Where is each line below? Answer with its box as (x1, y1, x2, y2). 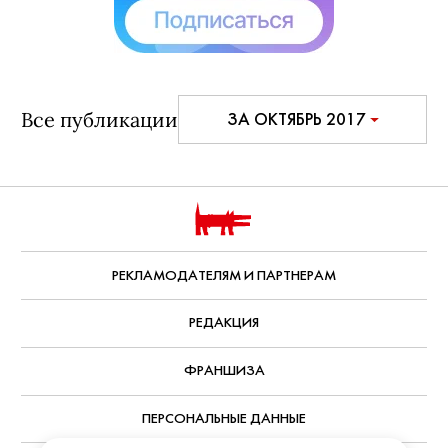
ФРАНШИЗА (183, 382, 265, 400)
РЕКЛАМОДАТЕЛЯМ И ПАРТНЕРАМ (112, 286, 336, 304)
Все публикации (21, 127, 178, 152)
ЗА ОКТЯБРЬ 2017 (226, 129, 366, 149)
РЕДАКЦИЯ (189, 334, 259, 352)
